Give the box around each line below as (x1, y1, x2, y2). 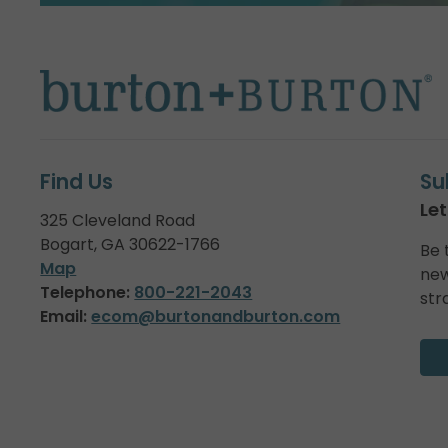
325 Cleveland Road (40, 209, 196, 233)
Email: (40, 305, 88, 329)
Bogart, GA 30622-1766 (40, 233, 221, 257)
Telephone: (40, 281, 131, 305)
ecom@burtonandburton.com (91, 305, 341, 329)
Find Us (40, 167, 114, 197)
